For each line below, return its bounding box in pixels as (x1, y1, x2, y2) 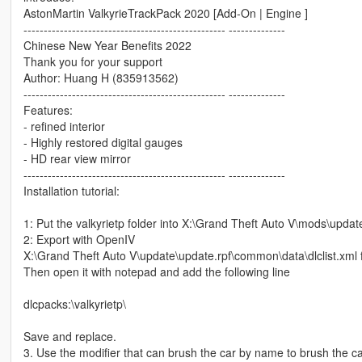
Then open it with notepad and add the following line (23, 263, 290, 280)
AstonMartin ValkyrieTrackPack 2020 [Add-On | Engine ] (23, 5, 308, 22)
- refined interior (23, 118, 105, 135)
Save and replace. (23, 328, 116, 345)
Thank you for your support (23, 53, 162, 70)
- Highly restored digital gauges (23, 134, 183, 151)
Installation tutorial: (23, 183, 120, 200)
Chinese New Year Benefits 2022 (23, 37, 192, 54)
